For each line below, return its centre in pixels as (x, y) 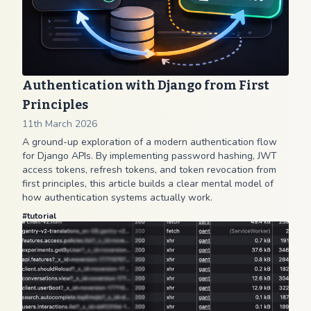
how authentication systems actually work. (117, 197)
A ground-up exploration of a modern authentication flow (150, 142)
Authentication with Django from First (146, 85)
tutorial (42, 216)
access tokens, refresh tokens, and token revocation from (149, 170)
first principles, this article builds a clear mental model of (148, 184)
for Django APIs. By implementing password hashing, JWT (150, 156)
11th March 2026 (60, 124)
